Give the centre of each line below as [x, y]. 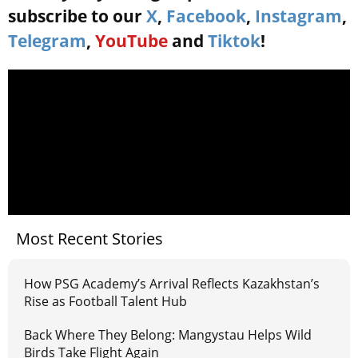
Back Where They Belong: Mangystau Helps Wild [168, 335]
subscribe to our [77, 16]
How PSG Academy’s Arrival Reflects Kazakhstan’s [172, 284]
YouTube [131, 41]
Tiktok [234, 41]
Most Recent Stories [89, 239]
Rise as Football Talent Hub [105, 302]
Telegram [47, 41]
